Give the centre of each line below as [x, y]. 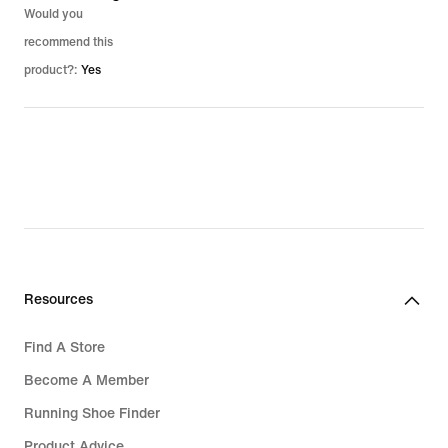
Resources [58, 299]
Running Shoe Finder [92, 413]
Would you [53, 14]
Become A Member [86, 380]
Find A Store [64, 347]
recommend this [68, 42]
